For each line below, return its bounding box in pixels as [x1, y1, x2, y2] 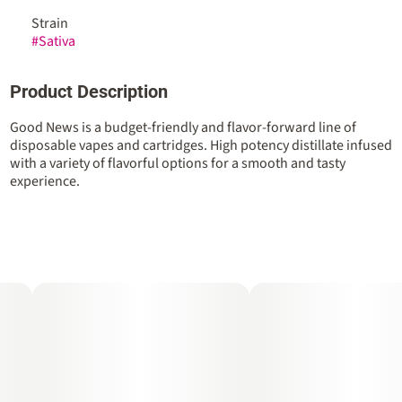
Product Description [9, 81, 168, 102]
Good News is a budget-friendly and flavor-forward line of [9, 118, 356, 137]
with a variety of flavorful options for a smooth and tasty [9, 153, 345, 173]
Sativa [38, 31, 75, 51]
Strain [31, 13, 68, 33]
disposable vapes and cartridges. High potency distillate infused [9, 135, 392, 155]
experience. [9, 171, 80, 191]
